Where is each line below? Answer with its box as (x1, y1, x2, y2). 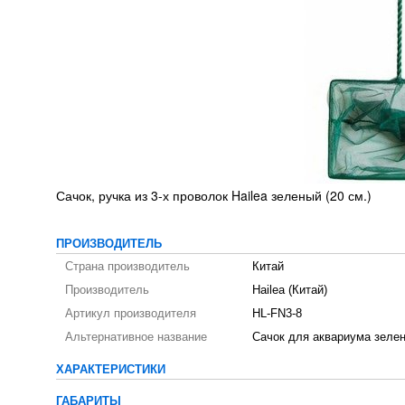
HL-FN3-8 (252, 307, 302, 320)
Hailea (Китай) (252, 284, 327, 297)
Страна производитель (65, 260, 190, 273)
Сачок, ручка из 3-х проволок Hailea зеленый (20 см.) (56, 186, 372, 204)
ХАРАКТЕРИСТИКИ (56, 363, 165, 376)
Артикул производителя (65, 307, 196, 320)
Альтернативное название (65, 331, 207, 344)
